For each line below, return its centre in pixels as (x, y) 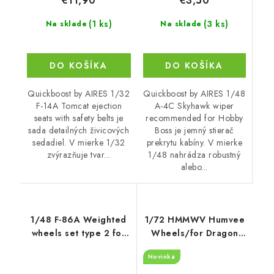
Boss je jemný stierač (194, 130)
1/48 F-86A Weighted (79, 219)
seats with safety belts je (79, 118)
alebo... (194, 167)
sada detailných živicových (79, 131)
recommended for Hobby (194, 118)
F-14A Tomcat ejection (79, 106)
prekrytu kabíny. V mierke (194, 142)
